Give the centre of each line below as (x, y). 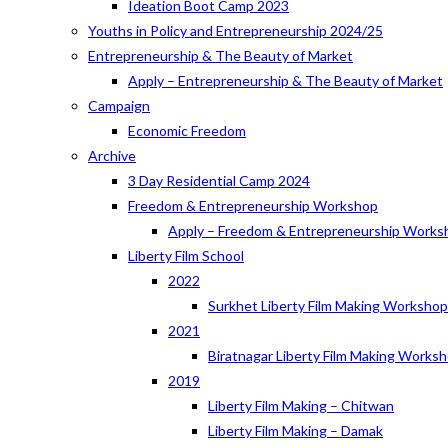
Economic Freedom (187, 130)
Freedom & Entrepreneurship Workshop (253, 205)
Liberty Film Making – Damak (295, 430)
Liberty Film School (186, 255)
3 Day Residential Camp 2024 (219, 180)
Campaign (119, 105)
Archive (112, 155)
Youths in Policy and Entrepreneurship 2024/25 (235, 30)
